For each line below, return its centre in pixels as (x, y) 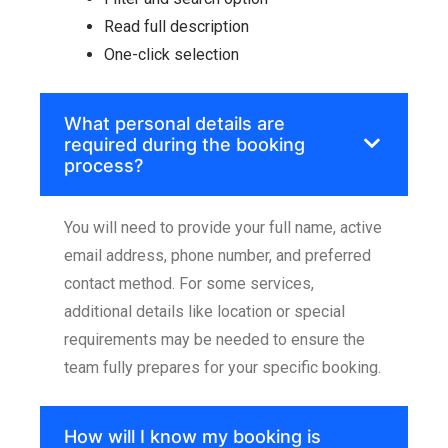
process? (103, 165)
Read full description (176, 26)
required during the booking (184, 144)
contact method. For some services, (189, 283)
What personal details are (174, 123)
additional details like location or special (204, 311)
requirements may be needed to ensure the (214, 339)
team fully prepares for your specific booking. (222, 367)
